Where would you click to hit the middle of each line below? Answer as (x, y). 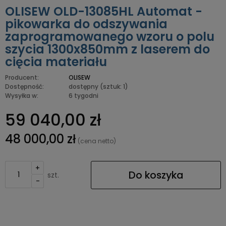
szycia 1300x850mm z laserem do (107, 49)
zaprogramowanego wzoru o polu (110, 37)
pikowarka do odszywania (86, 24)
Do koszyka (156, 175)
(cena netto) (97, 141)
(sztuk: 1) (114, 87)
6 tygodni (83, 96)
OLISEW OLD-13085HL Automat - (104, 11)
